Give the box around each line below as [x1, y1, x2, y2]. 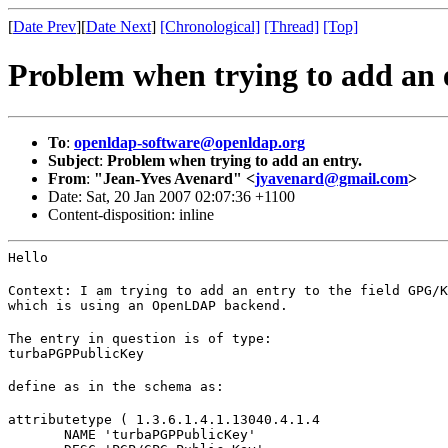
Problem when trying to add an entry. [107, 151, 362, 169]
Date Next [86, 18, 151, 35]
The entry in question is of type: [8, 330, 272, 346]
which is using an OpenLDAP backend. [8, 297, 288, 313]
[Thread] [264, 18, 319, 35]
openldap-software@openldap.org [74, 133, 305, 151]
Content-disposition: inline [48, 205, 214, 223]
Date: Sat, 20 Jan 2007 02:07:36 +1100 [48, 187, 295, 205]
